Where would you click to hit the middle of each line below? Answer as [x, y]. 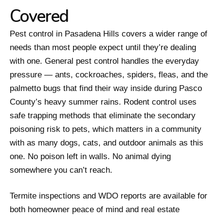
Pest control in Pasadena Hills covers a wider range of [109, 34]
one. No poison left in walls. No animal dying [90, 157]
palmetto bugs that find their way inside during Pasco [106, 89]
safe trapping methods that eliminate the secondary [103, 116]
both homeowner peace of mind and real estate [95, 210]
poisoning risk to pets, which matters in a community [106, 129]
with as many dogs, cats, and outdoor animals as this [107, 143]
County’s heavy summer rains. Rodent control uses [103, 102]
